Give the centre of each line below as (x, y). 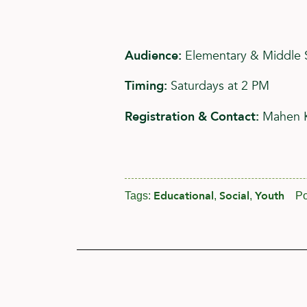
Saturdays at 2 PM (218, 86)
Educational (184, 196)
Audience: (153, 56)
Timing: (146, 86)
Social (234, 196)
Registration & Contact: (192, 116)
